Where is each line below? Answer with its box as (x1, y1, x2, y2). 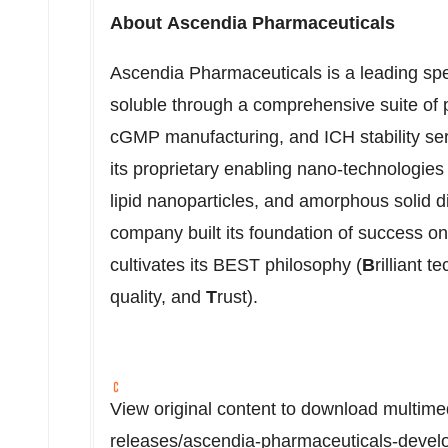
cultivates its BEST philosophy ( (110, 255, 362, 275)
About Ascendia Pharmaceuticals (110, 13, 395, 33)
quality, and (110, 287, 206, 307)
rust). (217, 287, 258, 307)
